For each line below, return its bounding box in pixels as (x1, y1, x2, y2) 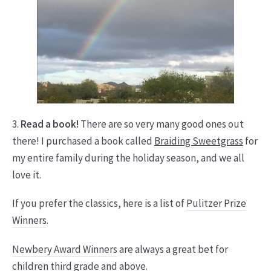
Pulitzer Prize (186, 197, 246, 211)
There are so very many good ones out (80, 117, 244, 131)
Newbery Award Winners (11, 243, 117, 256)
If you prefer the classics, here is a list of (11, 197, 186, 211)
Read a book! (20, 117, 80, 131)
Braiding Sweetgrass (154, 134, 243, 148)
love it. (11, 168, 43, 181)
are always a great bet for (117, 243, 228, 256)
